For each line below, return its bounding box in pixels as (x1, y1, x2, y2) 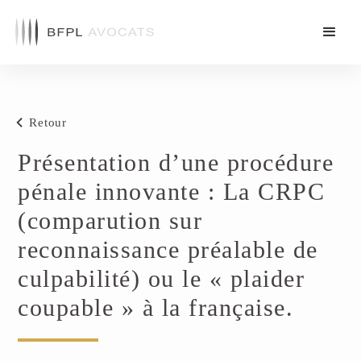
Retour (29, 116, 67, 129)
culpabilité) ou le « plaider (18, 265, 305, 292)
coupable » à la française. (18, 294, 294, 321)
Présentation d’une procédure (18, 149, 334, 176)
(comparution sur (18, 207, 203, 234)
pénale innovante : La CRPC (18, 178, 326, 205)
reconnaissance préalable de (18, 236, 318, 263)
